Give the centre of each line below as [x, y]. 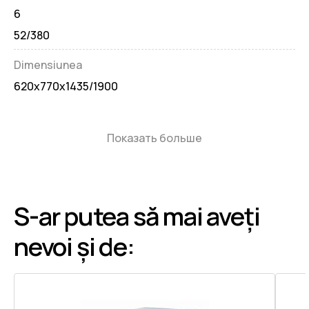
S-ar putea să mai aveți [137, 217]
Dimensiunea [48, 65]
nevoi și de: [74, 247]
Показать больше [154, 138]
